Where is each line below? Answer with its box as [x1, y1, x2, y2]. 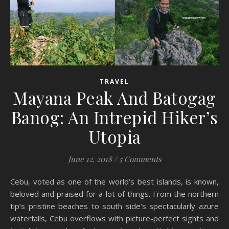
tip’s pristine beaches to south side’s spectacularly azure [10, 201, 219, 212]
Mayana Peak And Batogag [13, 86, 216, 109]
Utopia [88, 125, 141, 148]
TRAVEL [100, 77, 129, 86]
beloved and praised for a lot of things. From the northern [10, 189, 219, 199]
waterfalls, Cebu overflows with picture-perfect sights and [10, 213, 219, 224]
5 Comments [119, 154, 162, 165]
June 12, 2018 [67, 154, 112, 165]
